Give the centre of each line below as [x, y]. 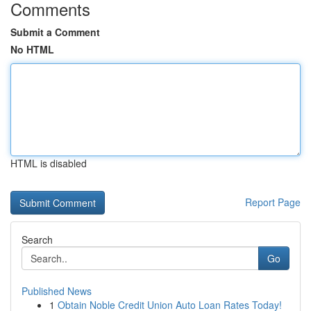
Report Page [273, 202]
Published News [57, 291]
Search [37, 239]
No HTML [32, 49]
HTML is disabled [49, 163]
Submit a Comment [55, 32]
